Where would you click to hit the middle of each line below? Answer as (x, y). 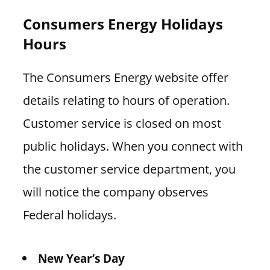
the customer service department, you (129, 169)
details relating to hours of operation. (126, 100)
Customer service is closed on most (122, 123)
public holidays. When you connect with (133, 146)
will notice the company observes (115, 192)
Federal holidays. (69, 215)
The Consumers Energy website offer (125, 77)
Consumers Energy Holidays (123, 24)
